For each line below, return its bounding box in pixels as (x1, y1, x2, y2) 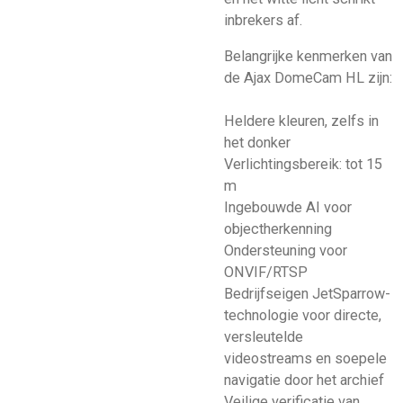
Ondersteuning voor (224, 242, 347, 260)
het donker (224, 134, 291, 152)
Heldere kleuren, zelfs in (224, 112, 379, 130)
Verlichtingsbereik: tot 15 (224, 156, 382, 174)
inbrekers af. (224, 12, 302, 29)
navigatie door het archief (224, 372, 384, 390)
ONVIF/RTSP (224, 264, 308, 282)
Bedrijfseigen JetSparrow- (224, 285, 390, 303)
